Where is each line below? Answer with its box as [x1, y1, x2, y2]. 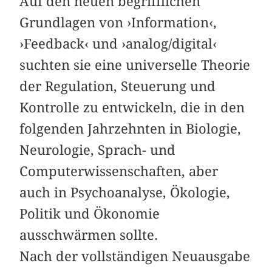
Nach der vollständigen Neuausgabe [19, 248, 251, 265]
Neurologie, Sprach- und [19, 142, 176, 158]
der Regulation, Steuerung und [19, 78, 216, 95]
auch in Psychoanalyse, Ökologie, [19, 185, 231, 201]
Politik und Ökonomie [19, 206, 160, 222]
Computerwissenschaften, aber [19, 163, 219, 180]
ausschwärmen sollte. [19, 227, 158, 243]
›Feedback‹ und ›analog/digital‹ [19, 36, 217, 52]
